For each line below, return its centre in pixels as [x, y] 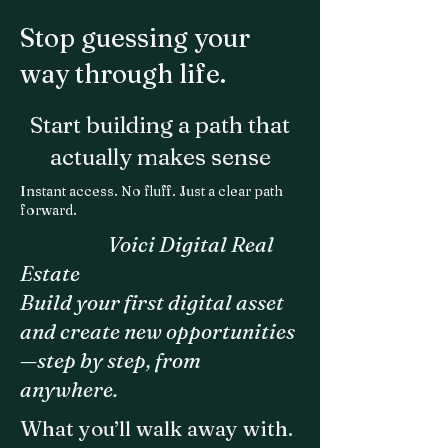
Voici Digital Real [191, 244]
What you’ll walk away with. [156, 428]
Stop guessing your [135, 38]
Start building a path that [160, 125]
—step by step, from [110, 360]
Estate [50, 273]
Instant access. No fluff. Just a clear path [151, 191]
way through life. [123, 74]
